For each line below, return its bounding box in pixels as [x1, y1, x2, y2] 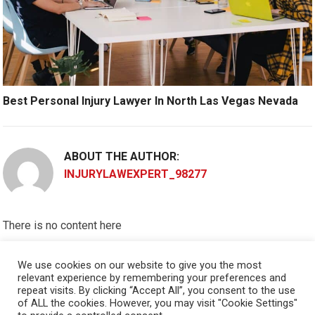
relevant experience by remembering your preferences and [18, 271, 286, 284]
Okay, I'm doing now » [3, 278, 109, 292]
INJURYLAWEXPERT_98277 [64, 167, 207, 181]
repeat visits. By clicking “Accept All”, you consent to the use [18, 284, 295, 297]
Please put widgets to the [3, 248, 134, 262]
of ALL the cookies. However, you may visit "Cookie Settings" [18, 297, 297, 309]
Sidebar [133, 248, 174, 262]
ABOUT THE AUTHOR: [64, 149, 180, 163]
